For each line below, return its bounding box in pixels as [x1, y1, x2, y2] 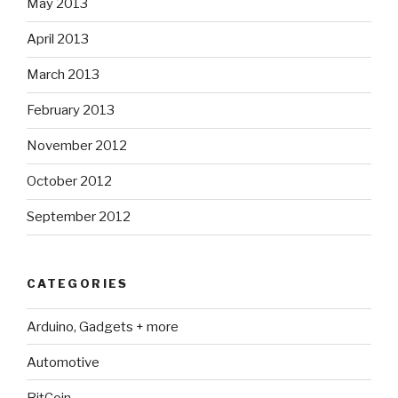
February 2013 [27, 102, 115, 119]
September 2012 [27, 209, 131, 226]
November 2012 [27, 138, 127, 155]
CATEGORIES [27, 275, 129, 291]
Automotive [27, 354, 99, 370]
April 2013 [27, 31, 89, 48]
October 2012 [27, 173, 112, 190]
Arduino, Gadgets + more [27, 318, 179, 335]
